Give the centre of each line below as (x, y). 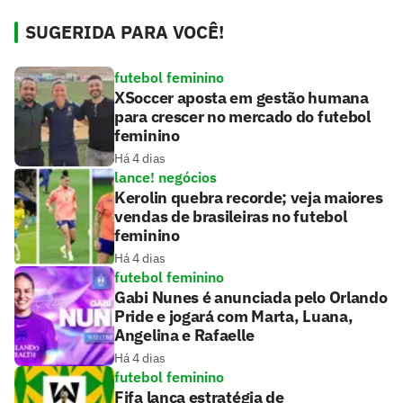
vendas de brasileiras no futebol (231, 217)
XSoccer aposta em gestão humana (242, 98)
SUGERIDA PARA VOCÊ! (125, 32)
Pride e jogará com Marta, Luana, (234, 317)
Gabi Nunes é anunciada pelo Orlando (251, 298)
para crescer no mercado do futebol (242, 117)
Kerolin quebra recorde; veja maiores (249, 198)
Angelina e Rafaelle (184, 336)
